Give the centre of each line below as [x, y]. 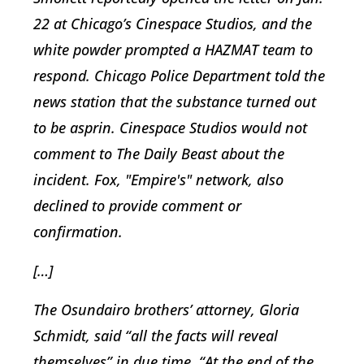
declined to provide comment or [137, 206]
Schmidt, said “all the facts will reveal [156, 336]
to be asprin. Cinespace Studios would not [170, 128]
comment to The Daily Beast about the [159, 154]
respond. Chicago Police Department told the [179, 76]
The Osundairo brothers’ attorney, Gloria [166, 310]
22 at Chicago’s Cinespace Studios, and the [173, 24]
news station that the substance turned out [175, 102]
